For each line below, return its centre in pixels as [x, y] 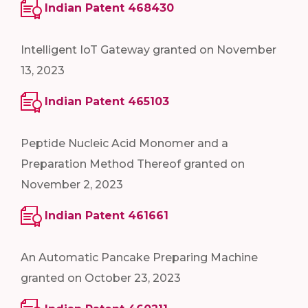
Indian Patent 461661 [107, 215]
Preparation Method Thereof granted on [133, 164]
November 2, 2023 [72, 184]
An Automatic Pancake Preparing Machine [139, 257]
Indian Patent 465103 [107, 101]
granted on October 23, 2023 [101, 278]
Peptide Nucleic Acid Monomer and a [124, 143]
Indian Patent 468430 [109, 8]
